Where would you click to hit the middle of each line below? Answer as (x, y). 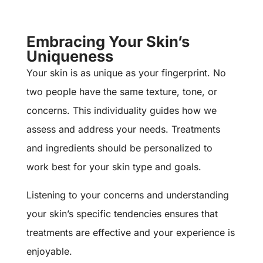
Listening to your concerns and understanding (127, 195)
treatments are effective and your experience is (130, 233)
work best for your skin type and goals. (114, 167)
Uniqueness (70, 56)
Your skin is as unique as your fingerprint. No (126, 73)
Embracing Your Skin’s (108, 42)
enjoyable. (49, 252)
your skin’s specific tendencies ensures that (122, 214)
